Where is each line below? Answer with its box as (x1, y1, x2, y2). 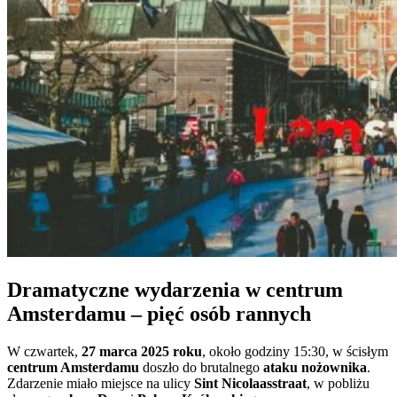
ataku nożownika (263, 359, 367, 375)
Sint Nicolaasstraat (194, 375, 307, 391)
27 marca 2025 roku (82, 343, 202, 359)
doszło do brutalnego (139, 359, 263, 375)
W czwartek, (7, 343, 82, 359)
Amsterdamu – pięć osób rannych (7, 301, 311, 325)
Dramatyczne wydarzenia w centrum (7, 277, 343, 301)
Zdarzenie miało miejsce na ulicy (7, 375, 194, 391)
